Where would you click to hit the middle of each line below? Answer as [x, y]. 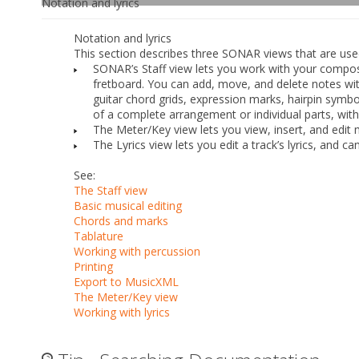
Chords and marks [121, 220]
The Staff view [111, 190]
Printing [93, 266]
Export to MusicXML [126, 281]
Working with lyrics [122, 312]
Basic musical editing [128, 205]
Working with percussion [137, 251]
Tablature [99, 236]
